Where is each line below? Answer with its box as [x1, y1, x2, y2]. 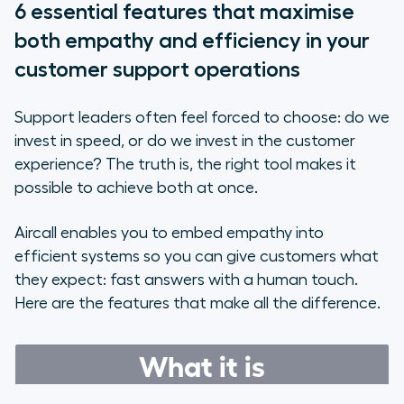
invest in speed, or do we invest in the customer [14, 133, 355, 150]
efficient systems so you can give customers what [14, 248, 379, 265]
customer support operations [14, 59, 300, 81]
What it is [139, 347, 265, 382]
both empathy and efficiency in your [14, 30, 370, 52]
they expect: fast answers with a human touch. [14, 271, 358, 289]
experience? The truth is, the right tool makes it [14, 156, 356, 173]
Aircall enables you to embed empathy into [14, 225, 324, 242]
